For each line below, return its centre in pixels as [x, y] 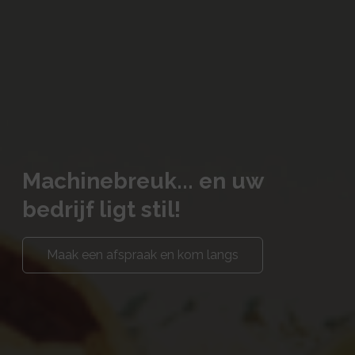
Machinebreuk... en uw [143, 181]
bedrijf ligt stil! [101, 210]
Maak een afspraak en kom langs [143, 255]
